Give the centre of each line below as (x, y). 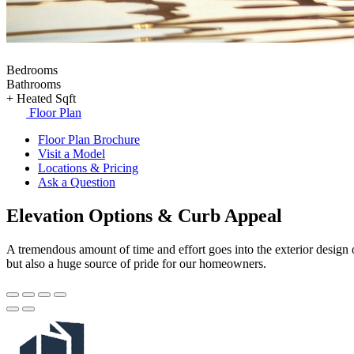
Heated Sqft (46, 98)
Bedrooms (32, 70)
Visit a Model (72, 153)
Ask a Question (77, 182)
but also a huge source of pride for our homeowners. (136, 263)
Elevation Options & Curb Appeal (144, 215)
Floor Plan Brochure (89, 139)
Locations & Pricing (88, 168)
